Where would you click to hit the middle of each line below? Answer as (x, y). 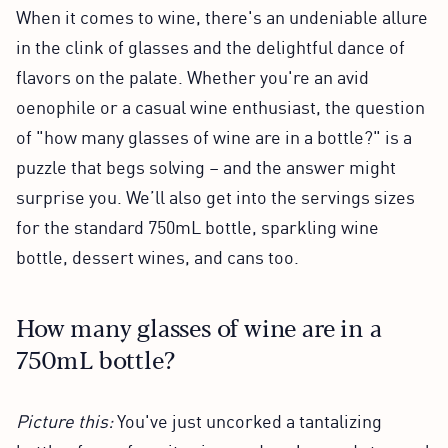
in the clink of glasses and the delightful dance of (210, 45)
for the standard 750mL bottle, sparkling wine (197, 225)
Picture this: (66, 419)
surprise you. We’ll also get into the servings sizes (215, 195)
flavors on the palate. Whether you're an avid (192, 75)
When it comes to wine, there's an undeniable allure (222, 15)
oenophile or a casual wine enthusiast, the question (220, 105)
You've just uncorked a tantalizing (249, 419)
